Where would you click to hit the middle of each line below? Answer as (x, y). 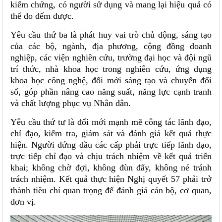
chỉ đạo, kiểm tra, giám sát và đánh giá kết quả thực (111, 134)
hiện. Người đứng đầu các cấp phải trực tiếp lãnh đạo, (111, 145)
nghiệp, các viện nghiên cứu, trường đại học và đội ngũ (111, 58)
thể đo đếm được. (42, 16)
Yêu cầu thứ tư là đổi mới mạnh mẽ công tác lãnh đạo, (111, 122)
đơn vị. (23, 202)
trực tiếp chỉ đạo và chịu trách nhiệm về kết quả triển (111, 156)
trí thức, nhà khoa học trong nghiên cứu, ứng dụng (111, 69)
